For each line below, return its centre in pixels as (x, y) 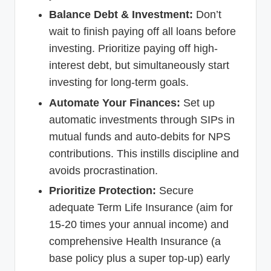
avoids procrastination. (103, 170)
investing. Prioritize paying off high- (133, 49)
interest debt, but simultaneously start (139, 66)
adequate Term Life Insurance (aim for (141, 207)
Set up (198, 103)
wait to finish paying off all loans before (142, 32)
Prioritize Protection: (103, 190)
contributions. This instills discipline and (144, 153)
